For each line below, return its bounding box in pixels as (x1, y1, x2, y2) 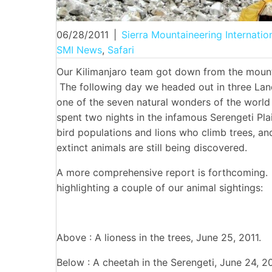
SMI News (56, 44, 102, 56)
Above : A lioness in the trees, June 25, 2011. (56, 231, 261, 244)
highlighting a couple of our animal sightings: (56, 182, 263, 194)
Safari (107, 44, 134, 56)
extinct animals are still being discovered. (56, 141, 247, 154)
